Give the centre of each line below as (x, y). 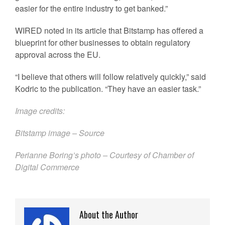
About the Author (109, 214)
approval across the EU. (58, 54)
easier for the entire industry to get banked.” (91, 8)
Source (92, 133)
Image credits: (40, 111)
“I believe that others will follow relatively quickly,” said (110, 77)
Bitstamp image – (47, 133)
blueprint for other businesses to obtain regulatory (103, 42)
